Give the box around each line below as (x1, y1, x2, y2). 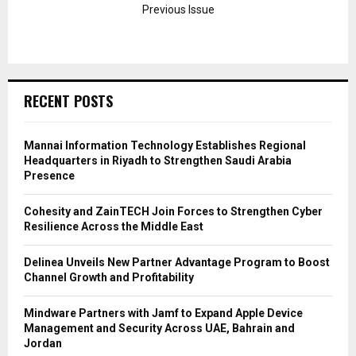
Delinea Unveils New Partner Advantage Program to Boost (24, 255, 330, 269)
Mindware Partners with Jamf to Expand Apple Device (24, 306, 303, 319)
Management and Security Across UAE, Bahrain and (24, 321, 295, 335)
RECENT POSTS (24, 90, 113, 111)
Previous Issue (141, 2, 215, 16)
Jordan (24, 336, 62, 350)
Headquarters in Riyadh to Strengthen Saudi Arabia (24, 153, 292, 167)
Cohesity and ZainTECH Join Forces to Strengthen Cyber (24, 204, 323, 218)
